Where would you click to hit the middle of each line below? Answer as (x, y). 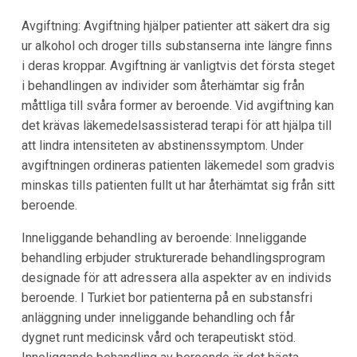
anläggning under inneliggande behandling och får (158, 318)
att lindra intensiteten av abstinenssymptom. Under (162, 146)
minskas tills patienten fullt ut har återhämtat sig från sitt (178, 186)
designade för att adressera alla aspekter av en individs (176, 278)
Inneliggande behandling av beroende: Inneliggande (164, 238)
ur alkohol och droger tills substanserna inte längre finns (177, 46)
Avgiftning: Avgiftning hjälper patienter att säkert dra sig (175, 26)
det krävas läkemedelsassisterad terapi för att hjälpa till (176, 126)
